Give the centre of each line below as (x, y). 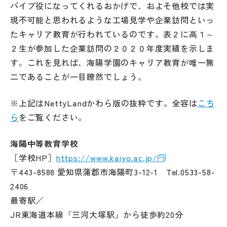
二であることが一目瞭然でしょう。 (78, 77)
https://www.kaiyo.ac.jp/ (107, 158)
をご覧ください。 (53, 117)
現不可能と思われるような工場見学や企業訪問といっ (112, 20)
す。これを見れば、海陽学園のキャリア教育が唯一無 (112, 62)
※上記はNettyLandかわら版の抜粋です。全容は (104, 103)
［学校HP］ (33, 158)
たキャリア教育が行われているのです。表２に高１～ (112, 34)
